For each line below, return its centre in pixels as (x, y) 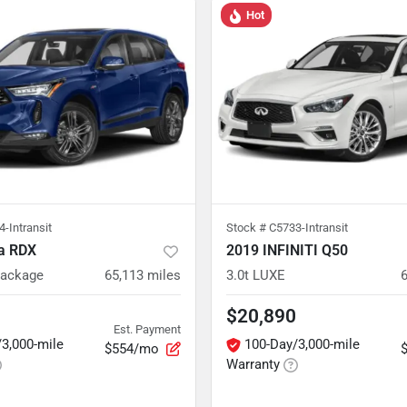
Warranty (253, 364)
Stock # (248, 228)
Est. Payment (147, 329)
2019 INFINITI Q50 (287, 250)
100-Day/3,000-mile (302, 344)
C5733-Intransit (308, 228)
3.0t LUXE (256, 275)
